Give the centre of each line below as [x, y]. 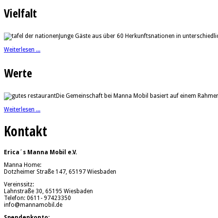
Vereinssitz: [19, 185]
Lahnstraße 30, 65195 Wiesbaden [48, 191]
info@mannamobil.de [33, 205]
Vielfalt [20, 13]
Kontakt [26, 131]
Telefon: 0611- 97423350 [37, 198]
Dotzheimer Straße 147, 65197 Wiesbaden [60, 172]
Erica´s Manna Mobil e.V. [40, 153]
